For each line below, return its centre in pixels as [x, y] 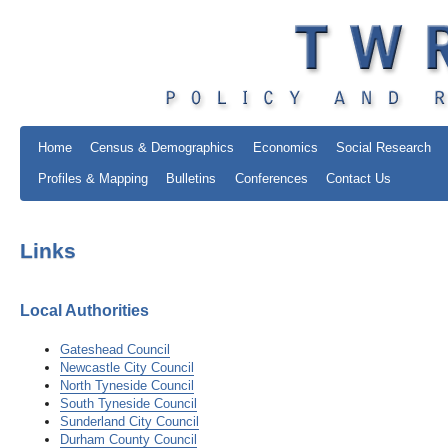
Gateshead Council [115, 349]
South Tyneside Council [128, 403]
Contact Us [358, 178]
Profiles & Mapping [93, 178]
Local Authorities [84, 311]
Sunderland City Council [129, 421]
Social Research [383, 147]
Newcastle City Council [127, 367]
